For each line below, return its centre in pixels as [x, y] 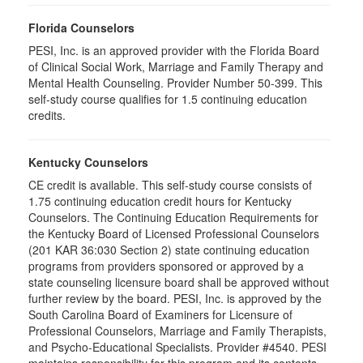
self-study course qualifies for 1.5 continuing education [168, 99]
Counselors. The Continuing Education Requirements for [173, 217]
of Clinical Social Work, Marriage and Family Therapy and [176, 66]
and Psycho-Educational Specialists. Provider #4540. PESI [177, 347]
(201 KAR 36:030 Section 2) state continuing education [169, 250]
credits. [47, 115]
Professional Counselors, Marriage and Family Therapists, [177, 331]
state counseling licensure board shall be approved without [179, 282]
